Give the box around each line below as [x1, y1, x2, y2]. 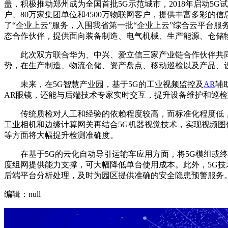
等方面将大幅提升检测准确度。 [4, 130, 118, 139]
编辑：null [4, 189, 41, 198]
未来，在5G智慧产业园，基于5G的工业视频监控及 [4, 79, 204, 89]
